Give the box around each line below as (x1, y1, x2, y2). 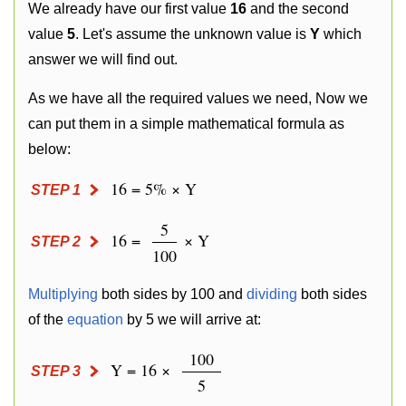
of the (28, 312, 67, 327)
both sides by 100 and (98, 286, 246, 302)
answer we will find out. (28, 52, 178, 67)
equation (67, 312, 123, 327)
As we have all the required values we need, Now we (28, 91, 368, 106)
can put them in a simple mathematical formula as (28, 116, 344, 131)
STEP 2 (31, 233, 81, 249)
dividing (246, 286, 297, 302)
